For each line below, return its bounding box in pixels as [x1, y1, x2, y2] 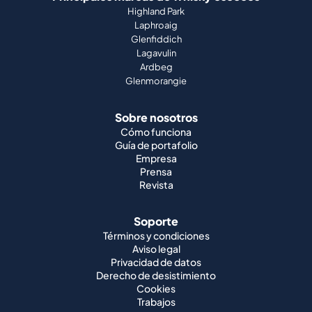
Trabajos [136, 295, 175, 308]
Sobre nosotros [114, 109, 198, 125]
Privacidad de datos [111, 255, 201, 268]
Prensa [140, 164, 172, 178]
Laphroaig [134, 19, 178, 31]
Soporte [134, 213, 178, 228]
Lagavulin [136, 47, 176, 58]
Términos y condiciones [102, 228, 210, 242]
